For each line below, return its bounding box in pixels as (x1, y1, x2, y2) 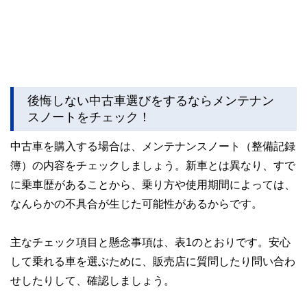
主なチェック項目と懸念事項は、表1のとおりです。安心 (10, 236, 291, 247)
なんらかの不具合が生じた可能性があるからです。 (10, 197, 262, 209)
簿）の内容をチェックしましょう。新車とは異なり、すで (10, 159, 295, 171)
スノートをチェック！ (27, 110, 151, 123)
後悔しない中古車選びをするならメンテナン (27, 93, 274, 106)
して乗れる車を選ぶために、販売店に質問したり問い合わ (10, 255, 295, 267)
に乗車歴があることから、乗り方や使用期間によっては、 (10, 178, 295, 190)
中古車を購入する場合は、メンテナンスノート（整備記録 (10, 140, 295, 151)
